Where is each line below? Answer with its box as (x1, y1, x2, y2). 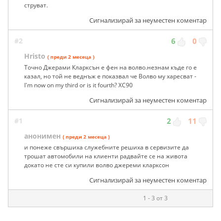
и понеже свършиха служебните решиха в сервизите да (24, 143, 189, 152)
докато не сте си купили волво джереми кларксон (24, 161, 169, 170)
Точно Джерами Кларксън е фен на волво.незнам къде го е (24, 63, 197, 72)
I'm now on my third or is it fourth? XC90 (24, 81, 133, 90)
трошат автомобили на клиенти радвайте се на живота (24, 152, 187, 161)
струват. (24, 1, 48, 10)
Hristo (24, 51, 45, 61)
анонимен (24, 131, 61, 141)
